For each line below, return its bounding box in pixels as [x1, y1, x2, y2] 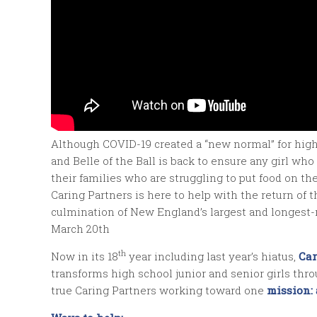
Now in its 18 [51, 248, 118, 263]
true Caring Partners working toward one [51, 282, 267, 297]
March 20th [51, 221, 110, 236]
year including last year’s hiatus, [126, 248, 299, 263]
